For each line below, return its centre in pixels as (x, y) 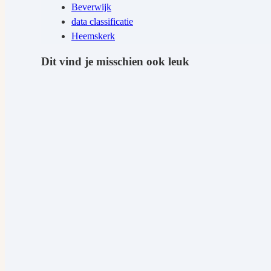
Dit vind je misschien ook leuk (115, 62)
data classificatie (102, 21)
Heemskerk (93, 36)
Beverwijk (91, 7)
